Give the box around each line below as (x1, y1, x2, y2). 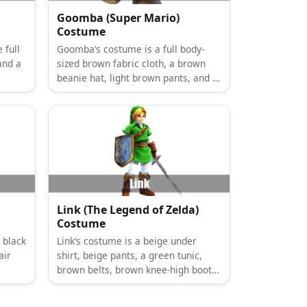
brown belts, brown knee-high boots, (56, 263, 219, 277)
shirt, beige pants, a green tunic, (56, 249, 202, 262)
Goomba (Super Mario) (56, 10, 180, 26)
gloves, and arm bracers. (56, 292, 169, 306)
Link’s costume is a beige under (56, 234, 197, 248)
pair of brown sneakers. (56, 86, 163, 99)
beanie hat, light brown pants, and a (56, 71, 218, 85)
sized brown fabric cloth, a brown (56, 57, 206, 71)
